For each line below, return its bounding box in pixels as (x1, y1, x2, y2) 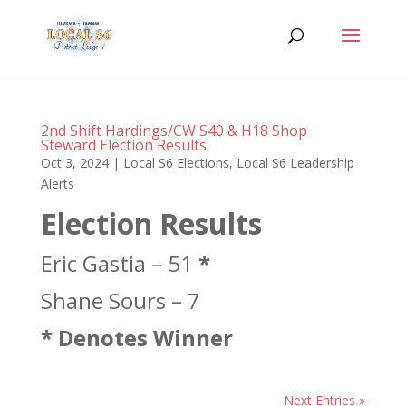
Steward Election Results (40, 135, 207, 155)
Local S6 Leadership (236, 154, 354, 171)
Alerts (40, 175, 74, 192)
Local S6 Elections (122, 154, 229, 171)
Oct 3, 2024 (40, 154, 109, 171)
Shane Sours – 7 (40, 285, 200, 315)
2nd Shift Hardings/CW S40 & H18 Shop (40, 121, 307, 140)
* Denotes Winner (40, 323, 233, 353)
